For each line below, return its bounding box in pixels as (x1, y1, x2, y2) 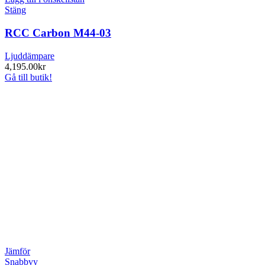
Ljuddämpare (5, 50, 54, 61)
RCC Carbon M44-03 (5, 26, 111, 39)
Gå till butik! (5, 72, 52, 82)
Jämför (5, 245, 30, 256)
